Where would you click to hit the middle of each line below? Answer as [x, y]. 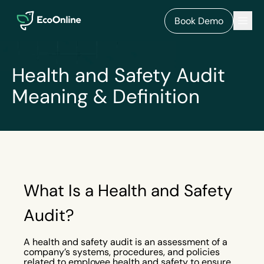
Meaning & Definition [106, 96]
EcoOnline [33, 10]
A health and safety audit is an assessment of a [126, 242]
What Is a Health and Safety [128, 190]
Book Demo [199, 21]
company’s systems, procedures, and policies [122, 252]
